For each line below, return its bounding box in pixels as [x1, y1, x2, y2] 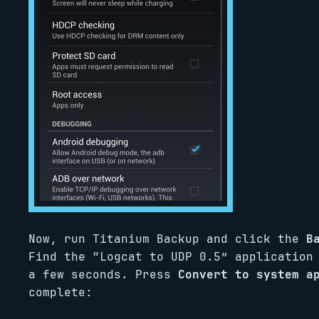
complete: [28, 285, 93, 300]
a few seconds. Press [28, 267, 178, 282]
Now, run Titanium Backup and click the [28, 231, 306, 246]
